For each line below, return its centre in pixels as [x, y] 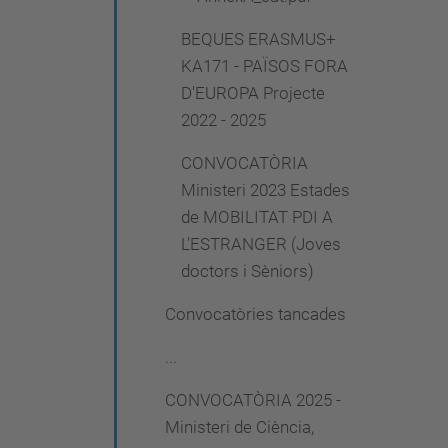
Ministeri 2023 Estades [265, 190]
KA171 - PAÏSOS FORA [264, 66]
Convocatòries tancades [255, 314]
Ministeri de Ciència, [239, 427]
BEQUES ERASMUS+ [258, 39]
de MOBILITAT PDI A [257, 217]
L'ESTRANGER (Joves [261, 244]
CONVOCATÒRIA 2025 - [253, 400]
